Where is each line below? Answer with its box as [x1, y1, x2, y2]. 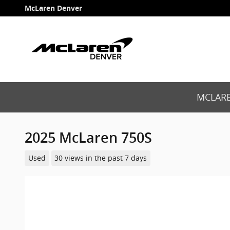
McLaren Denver [25, 4, 82, 13]
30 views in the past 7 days [54, 153, 147, 163]
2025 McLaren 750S [25, 130, 152, 146]
